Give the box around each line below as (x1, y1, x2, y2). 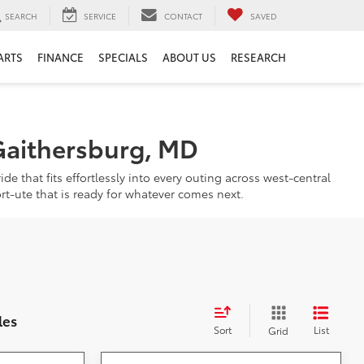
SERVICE (84, 9, 116, 22)
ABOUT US (162, 50, 216, 65)
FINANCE (37, 50, 84, 65)
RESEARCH (231, 50, 286, 65)
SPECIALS (98, 50, 148, 65)
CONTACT (164, 9, 202, 22)
